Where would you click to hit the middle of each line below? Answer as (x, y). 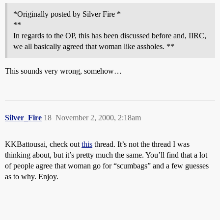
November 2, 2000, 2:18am (98, 118)
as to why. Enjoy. (32, 177)
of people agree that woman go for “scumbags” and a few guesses (107, 166)
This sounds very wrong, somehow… (63, 71)
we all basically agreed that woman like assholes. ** (94, 46)
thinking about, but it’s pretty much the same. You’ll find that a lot (106, 155)
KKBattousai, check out (43, 144)
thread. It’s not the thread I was (141, 144)
